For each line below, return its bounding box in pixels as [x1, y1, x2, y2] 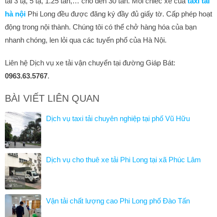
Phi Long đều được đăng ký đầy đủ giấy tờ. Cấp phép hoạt [26, 10, 212, 18]
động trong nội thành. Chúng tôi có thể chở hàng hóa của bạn [5, 23, 197, 31]
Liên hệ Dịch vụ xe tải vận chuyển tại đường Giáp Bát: [5, 59, 175, 67]
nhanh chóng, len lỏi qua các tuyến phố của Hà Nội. [5, 36, 169, 45]
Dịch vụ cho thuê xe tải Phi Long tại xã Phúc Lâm [46, 155, 201, 164]
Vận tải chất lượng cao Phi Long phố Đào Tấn [46, 197, 190, 205]
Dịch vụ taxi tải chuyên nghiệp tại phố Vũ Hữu [46, 114, 190, 123]
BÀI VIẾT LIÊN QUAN [5, 93, 99, 104]
